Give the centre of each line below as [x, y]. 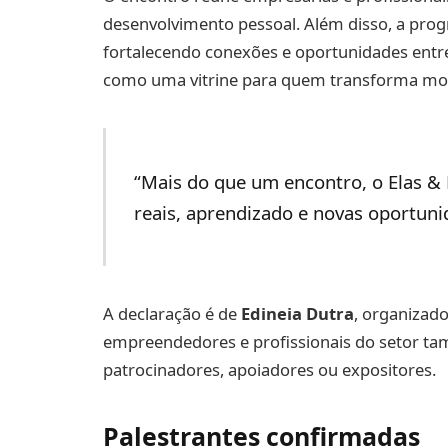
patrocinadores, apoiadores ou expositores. [269, 369]
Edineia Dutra [297, 313]
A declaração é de [172, 313]
